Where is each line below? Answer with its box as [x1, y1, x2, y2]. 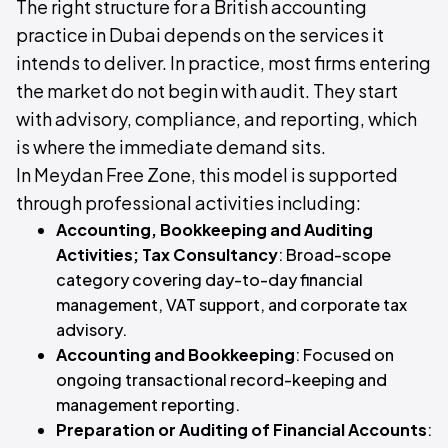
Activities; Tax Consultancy [56, 244, 278, 265]
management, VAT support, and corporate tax [56, 294, 407, 315]
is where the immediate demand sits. [16, 135, 326, 158]
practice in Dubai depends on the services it [16, 23, 384, 46]
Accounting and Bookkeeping [56, 344, 295, 365]
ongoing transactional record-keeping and [56, 369, 387, 390]
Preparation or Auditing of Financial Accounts [56, 419, 427, 440]
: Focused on [295, 344, 394, 365]
